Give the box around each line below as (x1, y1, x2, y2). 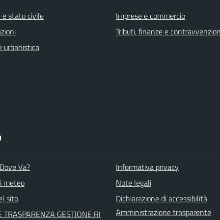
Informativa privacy (116, 161, 179, 173)
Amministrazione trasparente (116, 206, 211, 218)
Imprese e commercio (116, 10, 185, 22)
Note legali (116, 177, 151, 189)
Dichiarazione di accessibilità (116, 192, 207, 204)
